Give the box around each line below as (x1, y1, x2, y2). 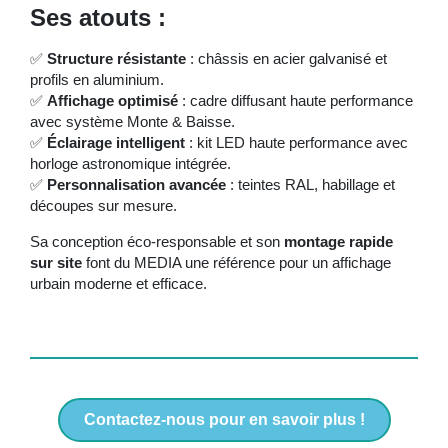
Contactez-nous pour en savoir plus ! (83, 411, 365, 429)
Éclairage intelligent (47, 134, 185, 152)
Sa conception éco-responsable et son (30, 232, 284, 250)
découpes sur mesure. (30, 197, 177, 215)
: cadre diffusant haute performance (178, 92, 413, 110)
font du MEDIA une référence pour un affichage (82, 253, 391, 271)
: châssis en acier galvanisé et (186, 50, 387, 68)
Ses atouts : (30, 4, 166, 32)
